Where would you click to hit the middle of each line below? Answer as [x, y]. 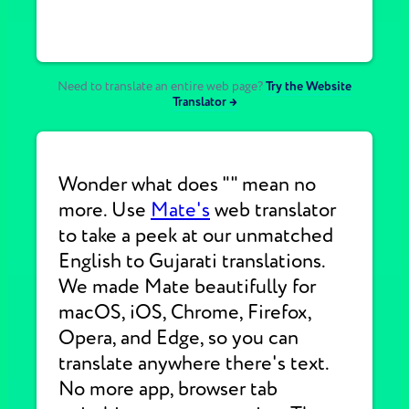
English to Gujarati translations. [192, 261]
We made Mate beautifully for [187, 287]
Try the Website [309, 86]
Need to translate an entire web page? [160, 86]
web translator [273, 210]
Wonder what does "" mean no [187, 184]
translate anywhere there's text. [194, 363]
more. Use [105, 210]
